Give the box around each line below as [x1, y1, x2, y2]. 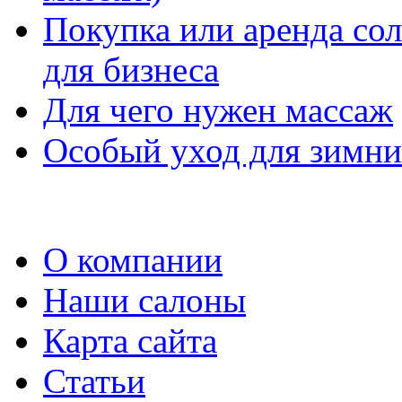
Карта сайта [43, 320, 217, 360]
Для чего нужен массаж [43, 90, 393, 129]
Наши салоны [43, 280, 246, 319]
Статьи [43, 361, 145, 400]
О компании [43, 240, 223, 279]
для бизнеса [43, 49, 219, 89]
